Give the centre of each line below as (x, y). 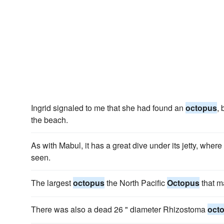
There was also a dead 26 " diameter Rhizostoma (119, 209)
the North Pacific (136, 183)
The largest (52, 183)
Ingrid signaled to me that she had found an (108, 108)
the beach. (49, 120)
